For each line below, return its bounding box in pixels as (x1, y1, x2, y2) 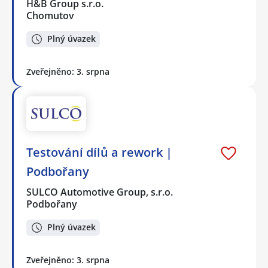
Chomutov (26, 9, 74, 23)
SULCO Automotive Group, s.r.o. (26, 185, 174, 199)
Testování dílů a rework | (26, 144, 172, 161)
